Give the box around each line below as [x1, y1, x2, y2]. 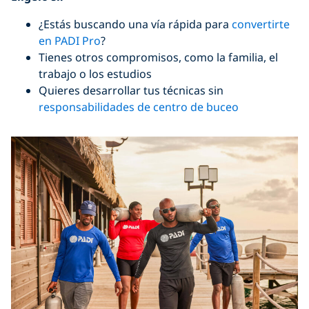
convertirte [232, 16, 290, 32]
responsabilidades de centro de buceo [39, 99, 239, 114]
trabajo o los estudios [39, 66, 152, 81]
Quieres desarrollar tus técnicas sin [39, 82, 223, 98]
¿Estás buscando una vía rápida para [39, 16, 232, 32]
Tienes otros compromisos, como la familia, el [39, 49, 278, 65]
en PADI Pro [39, 32, 101, 48]
